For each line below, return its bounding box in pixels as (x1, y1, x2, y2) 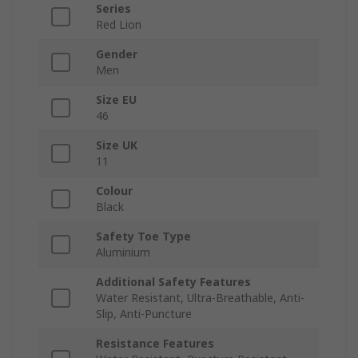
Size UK (96, 137, 137, 153)
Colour (96, 183, 133, 199)
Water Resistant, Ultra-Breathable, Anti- (96, 290, 304, 306)
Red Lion (96, 17, 141, 33)
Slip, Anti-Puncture (96, 306, 192, 322)
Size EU (96, 92, 137, 108)
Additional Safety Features (96, 274, 251, 290)
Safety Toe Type (96, 229, 191, 245)
